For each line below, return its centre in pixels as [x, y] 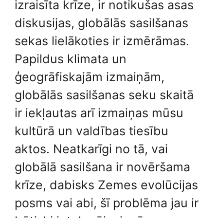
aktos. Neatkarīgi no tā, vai [91, 149]
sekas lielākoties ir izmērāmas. [102, 41]
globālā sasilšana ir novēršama [102, 167]
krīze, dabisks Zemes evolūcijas [106, 185]
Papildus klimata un [71, 59]
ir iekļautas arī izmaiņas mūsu [99, 113]
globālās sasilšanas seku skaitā [104, 95]
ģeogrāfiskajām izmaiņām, [90, 77]
